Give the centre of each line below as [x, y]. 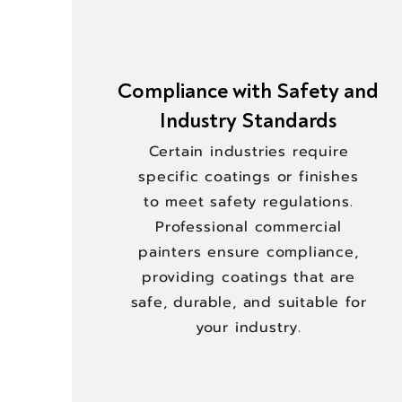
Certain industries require [249, 152]
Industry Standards [248, 121]
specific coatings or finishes [249, 177]
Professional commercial [249, 227]
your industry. [248, 328]
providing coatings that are [249, 277]
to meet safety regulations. [249, 202]
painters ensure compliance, [249, 252]
